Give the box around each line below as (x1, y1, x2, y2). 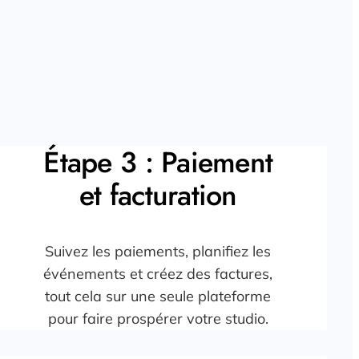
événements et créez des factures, (43, 264, 273, 284)
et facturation (79, 174, 237, 217)
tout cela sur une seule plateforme (45, 287, 272, 306)
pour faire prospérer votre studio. (47, 309, 268, 329)
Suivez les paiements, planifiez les (45, 242, 272, 261)
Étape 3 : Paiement (43, 141, 273, 184)
